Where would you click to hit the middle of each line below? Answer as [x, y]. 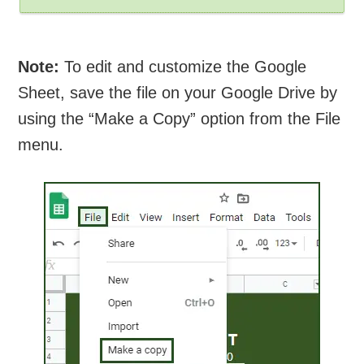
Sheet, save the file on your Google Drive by [178, 93]
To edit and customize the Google [183, 67]
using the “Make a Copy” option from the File [180, 119]
